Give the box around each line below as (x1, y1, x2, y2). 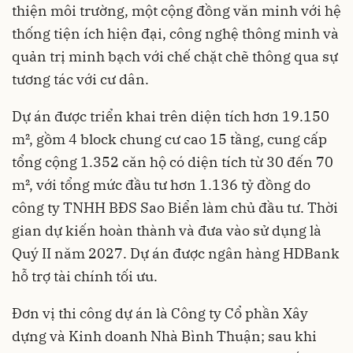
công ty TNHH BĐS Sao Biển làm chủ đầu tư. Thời (12, 198, 338, 217)
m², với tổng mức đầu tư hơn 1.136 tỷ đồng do (12, 175, 310, 194)
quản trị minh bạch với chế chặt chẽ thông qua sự (12, 46, 338, 65)
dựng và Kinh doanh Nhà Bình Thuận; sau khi (12, 326, 317, 345)
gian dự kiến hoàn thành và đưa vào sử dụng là (12, 221, 321, 240)
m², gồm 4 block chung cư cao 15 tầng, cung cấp (12, 129, 327, 148)
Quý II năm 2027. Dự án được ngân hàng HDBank (12, 243, 340, 262)
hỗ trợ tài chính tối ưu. (12, 266, 158, 285)
